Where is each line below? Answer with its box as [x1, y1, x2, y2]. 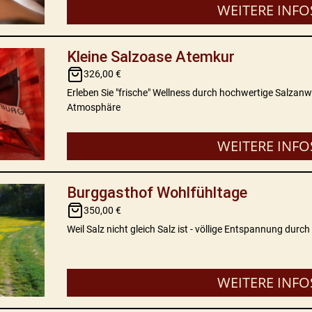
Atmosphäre [67, 102, 121, 114]
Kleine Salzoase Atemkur [67, 47, 235, 65]
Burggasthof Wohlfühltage [67, 184, 248, 202]
